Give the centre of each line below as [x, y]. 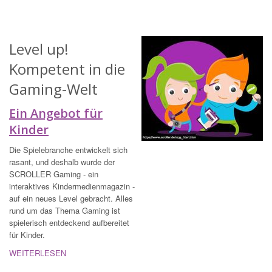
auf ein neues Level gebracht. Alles [71, 199]
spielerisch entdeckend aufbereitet [69, 223]
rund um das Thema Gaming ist [65, 211]
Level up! [39, 49]
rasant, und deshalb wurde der [62, 162]
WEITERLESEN [38, 253]
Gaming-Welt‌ [53, 89]
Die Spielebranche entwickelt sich [68, 150]
